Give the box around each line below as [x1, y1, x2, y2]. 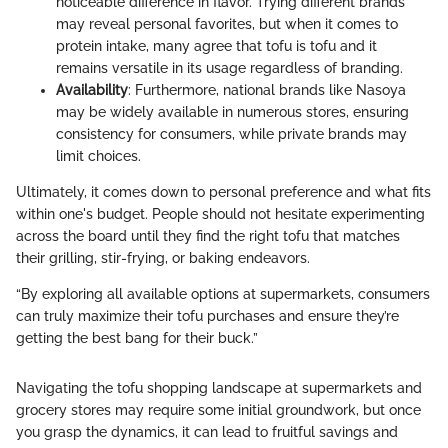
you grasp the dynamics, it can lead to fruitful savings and [16, 424, 398, 441]
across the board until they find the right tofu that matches [16, 228, 400, 245]
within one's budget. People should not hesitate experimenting [16, 206, 425, 223]
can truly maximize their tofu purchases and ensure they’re [16, 308, 399, 325]
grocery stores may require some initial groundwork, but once [16, 402, 421, 419]
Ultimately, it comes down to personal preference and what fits [16, 184, 431, 201]
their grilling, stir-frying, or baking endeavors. [16, 250, 310, 267]
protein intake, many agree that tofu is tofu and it [56, 38, 377, 55]
